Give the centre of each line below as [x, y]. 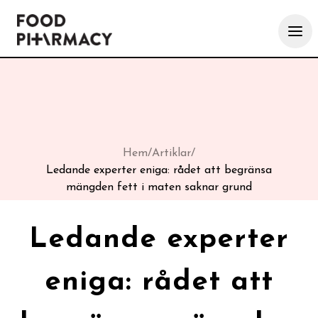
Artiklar [171, 153]
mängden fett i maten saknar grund [159, 187]
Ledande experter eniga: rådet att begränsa [159, 170]
